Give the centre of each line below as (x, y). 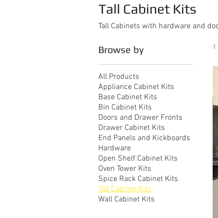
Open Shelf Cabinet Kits (138, 159)
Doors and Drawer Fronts (140, 118)
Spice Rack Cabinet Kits (138, 179)
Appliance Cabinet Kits (136, 87)
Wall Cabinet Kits (127, 200)
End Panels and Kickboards (144, 138)
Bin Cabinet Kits (125, 108)
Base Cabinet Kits (128, 97)
